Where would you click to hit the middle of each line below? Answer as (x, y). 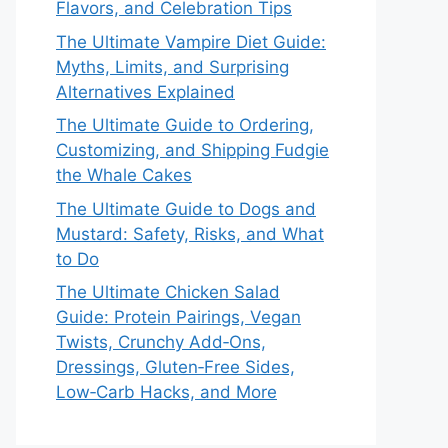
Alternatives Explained (145, 91)
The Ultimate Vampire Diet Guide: (191, 41)
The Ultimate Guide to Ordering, (185, 125)
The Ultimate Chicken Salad (168, 292)
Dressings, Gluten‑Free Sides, (175, 367)
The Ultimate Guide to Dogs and (186, 208)
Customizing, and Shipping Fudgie (192, 150)
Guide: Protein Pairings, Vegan (178, 317)
